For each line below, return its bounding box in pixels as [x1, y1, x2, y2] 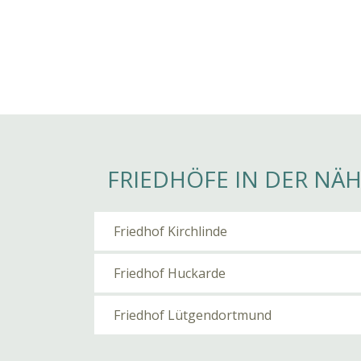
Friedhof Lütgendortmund [114, 306, 272, 324]
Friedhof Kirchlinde [114, 222, 227, 240]
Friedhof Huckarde [114, 264, 226, 282]
